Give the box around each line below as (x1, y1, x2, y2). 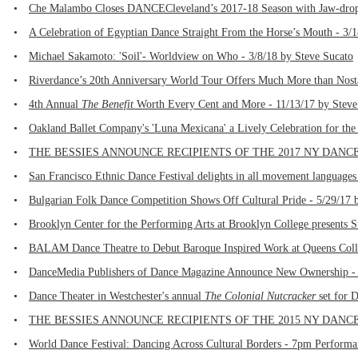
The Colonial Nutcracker (205, 290, 316, 302)
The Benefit (82, 98, 133, 110)
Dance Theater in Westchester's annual (29, 290, 205, 302)
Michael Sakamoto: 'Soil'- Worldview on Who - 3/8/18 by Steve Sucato (29, 50, 353, 62)
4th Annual (29, 98, 82, 110)
